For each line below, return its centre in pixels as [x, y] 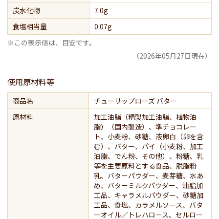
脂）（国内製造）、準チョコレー [145, 127]
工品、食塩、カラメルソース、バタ [148, 205]
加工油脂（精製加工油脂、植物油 [145, 117]
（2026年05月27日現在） [172, 56]
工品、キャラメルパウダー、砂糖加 [149, 195]
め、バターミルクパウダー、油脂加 [148, 186]
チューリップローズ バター [135, 101]
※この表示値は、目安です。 [52, 43]
